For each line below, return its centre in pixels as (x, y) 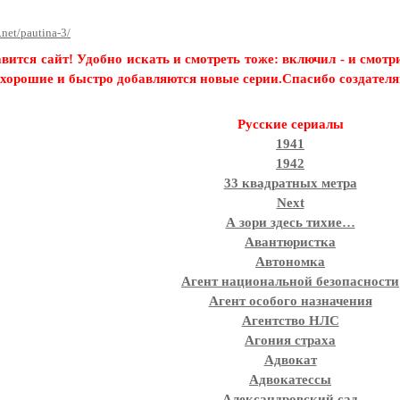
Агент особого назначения (290, 301)
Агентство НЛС (290, 321)
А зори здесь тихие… (290, 222)
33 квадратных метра (290, 183)
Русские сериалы (290, 124)
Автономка (290, 262)
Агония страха (290, 340)
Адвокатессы (290, 379)
